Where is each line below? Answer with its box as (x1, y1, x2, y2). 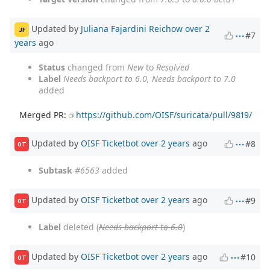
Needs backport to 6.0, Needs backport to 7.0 (63, 73, 236, 85)
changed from (65, 61, 127, 74)
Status (39, 61, 65, 74)
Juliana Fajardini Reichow (81, 23, 183, 35)
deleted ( (61, 221, 99, 233)
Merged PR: (19, 109, 69, 121)
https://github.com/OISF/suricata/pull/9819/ (76, 109, 253, 121)
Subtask (39, 165, 72, 177)
